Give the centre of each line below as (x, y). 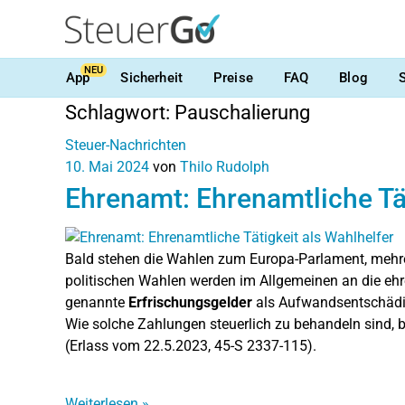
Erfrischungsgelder (190, 302)
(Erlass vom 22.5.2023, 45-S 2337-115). (191, 345)
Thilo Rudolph (225, 167)
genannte (97, 302)
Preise (233, 77)
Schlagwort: (120, 113)
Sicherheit (151, 77)
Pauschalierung (242, 113)
